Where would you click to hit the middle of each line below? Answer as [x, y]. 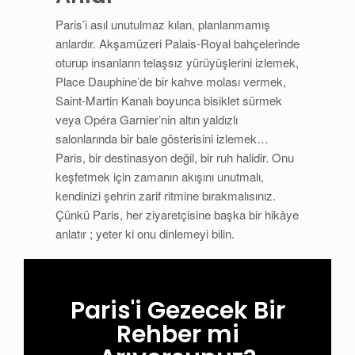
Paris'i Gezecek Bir [177, 310]
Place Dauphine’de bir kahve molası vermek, [171, 81]
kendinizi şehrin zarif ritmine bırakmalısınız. [166, 195]
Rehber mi [177, 334]
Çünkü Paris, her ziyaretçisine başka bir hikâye [177, 214]
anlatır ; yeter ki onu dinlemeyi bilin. [145, 233]
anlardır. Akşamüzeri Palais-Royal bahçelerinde [177, 43]
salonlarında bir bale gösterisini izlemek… [162, 138]
